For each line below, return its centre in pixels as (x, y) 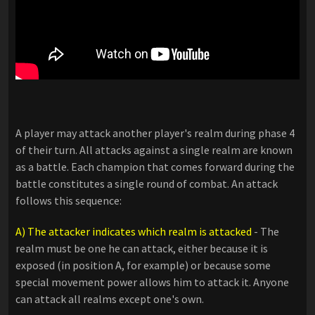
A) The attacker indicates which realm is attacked (134, 232)
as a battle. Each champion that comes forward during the (155, 167)
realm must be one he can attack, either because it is (142, 249)
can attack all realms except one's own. (110, 299)
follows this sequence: (69, 201)
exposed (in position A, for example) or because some (143, 265)
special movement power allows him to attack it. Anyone (152, 282)
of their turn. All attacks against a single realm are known (154, 150)
